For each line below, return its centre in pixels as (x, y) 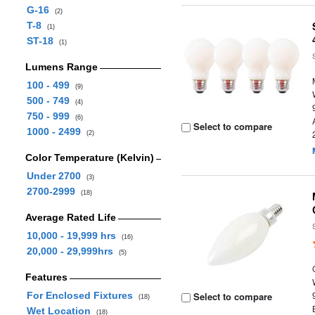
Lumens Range (61, 67)
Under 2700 (56, 176)
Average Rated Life (70, 217)
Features (46, 277)
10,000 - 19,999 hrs (74, 236)
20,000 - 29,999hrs (72, 251)
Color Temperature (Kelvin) (89, 157)
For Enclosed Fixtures (82, 295)
